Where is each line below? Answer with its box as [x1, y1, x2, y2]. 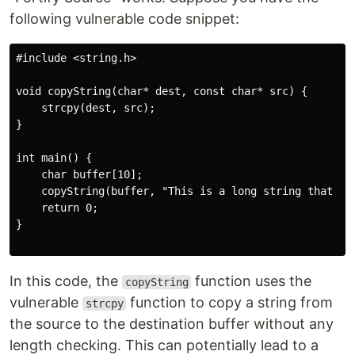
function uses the [191, 273, 312, 289]
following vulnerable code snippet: [10, 10, 239, 27]
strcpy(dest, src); [16, 101, 155, 114]
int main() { [16, 151, 92, 164]
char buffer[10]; [16, 168, 143, 181]
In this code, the [10, 273, 122, 289]
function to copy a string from [126, 294, 334, 311]
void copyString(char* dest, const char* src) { [16, 85, 307, 97]
